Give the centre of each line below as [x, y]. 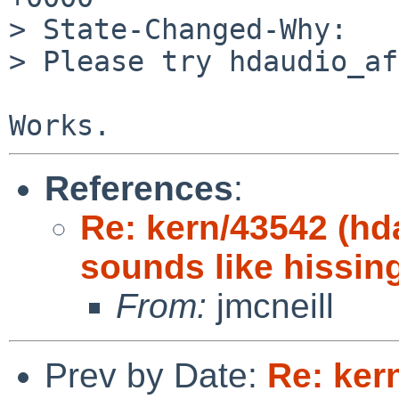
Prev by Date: [156, 375]
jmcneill [270, 305]
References [139, 188]
